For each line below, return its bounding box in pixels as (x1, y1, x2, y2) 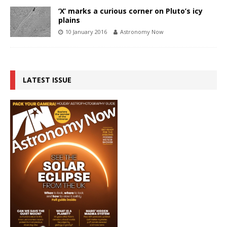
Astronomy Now (120, 27, 164, 35)
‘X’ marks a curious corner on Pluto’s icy (58, 6, 203, 16)
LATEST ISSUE (23, 74, 71, 85)
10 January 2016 (65, 27, 107, 35)
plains (58, 15, 80, 25)
